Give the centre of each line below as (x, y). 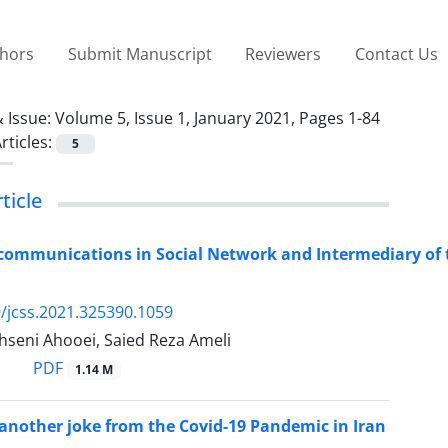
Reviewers (283, 53)
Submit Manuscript (139, 53)
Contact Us (396, 53)
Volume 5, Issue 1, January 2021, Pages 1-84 (217, 117)
